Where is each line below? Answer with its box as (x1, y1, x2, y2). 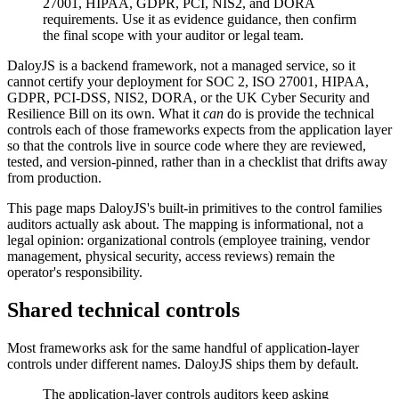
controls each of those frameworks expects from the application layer (7, 122, 392, 138)
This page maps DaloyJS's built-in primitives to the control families (7, 200, 382, 216)
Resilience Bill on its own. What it (7, 106, 203, 122)
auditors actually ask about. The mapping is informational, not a (7, 216, 363, 232)
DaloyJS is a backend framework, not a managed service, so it (7, 58, 355, 74)
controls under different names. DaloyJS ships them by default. (7, 355, 359, 371)
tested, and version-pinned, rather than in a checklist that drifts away (7, 154, 387, 170)
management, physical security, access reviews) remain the (7, 248, 335, 265)
